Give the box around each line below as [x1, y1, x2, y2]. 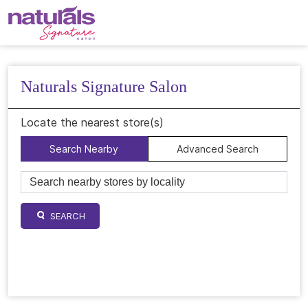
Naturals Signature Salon [21, 78, 187, 96]
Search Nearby [49, 143, 119, 155]
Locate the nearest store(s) [21, 115, 164, 129]
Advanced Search [176, 143, 258, 155]
